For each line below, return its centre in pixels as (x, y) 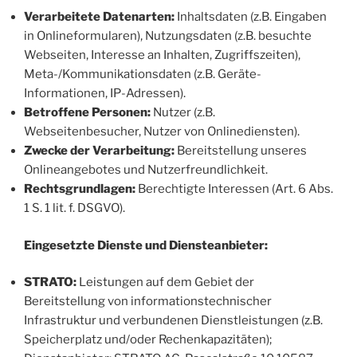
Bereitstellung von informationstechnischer (148, 301)
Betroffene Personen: (87, 112)
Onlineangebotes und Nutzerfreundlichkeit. (146, 170)
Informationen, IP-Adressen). (105, 93)
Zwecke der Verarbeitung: (99, 151)
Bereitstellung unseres (241, 151)
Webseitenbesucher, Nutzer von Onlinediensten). (162, 131)
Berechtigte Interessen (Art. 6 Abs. (234, 189)
